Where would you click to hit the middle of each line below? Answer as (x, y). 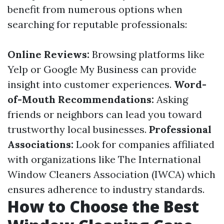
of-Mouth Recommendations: (81, 99)
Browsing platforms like (147, 54)
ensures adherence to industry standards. (106, 189)
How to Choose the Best (103, 206)
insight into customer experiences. (91, 84)
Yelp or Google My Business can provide (102, 69)
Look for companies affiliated (144, 144)
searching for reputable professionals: (97, 24)
